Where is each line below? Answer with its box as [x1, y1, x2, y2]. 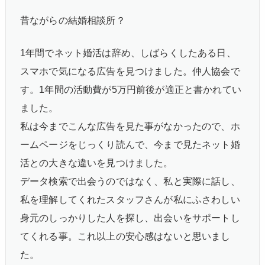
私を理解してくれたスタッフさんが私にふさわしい [20, 194, 240, 205]
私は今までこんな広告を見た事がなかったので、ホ [20, 121, 240, 131]
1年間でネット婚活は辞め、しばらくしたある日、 [20, 47, 236, 58]
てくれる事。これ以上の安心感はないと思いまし [20, 231, 231, 241]
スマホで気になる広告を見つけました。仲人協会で [20, 66, 240, 76]
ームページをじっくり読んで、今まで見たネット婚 [20, 139, 240, 150]
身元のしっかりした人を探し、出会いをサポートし [20, 212, 240, 223]
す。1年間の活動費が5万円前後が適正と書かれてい [20, 84, 241, 95]
